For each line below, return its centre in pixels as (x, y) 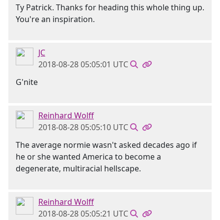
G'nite (27, 82)
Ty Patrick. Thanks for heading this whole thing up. (110, 7)
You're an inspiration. (55, 19)
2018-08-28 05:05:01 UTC (83, 64)
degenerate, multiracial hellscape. (78, 168)
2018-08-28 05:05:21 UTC (83, 214)
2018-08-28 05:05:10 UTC (83, 127)
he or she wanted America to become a (88, 157)
